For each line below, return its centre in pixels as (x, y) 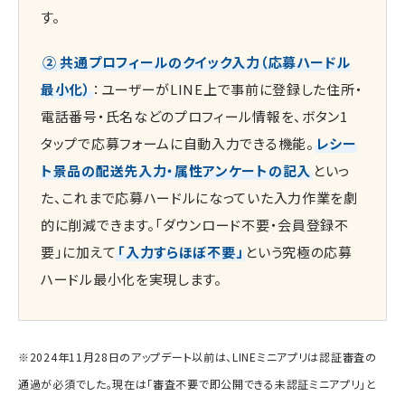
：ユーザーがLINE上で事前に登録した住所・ (228, 89)
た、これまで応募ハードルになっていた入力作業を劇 (199, 198)
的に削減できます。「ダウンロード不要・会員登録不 (195, 225)
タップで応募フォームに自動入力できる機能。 (178, 144)
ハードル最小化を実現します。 (132, 279)
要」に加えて (79, 252)
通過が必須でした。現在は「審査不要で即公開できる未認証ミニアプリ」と (198, 384)
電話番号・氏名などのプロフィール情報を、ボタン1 (194, 117)
